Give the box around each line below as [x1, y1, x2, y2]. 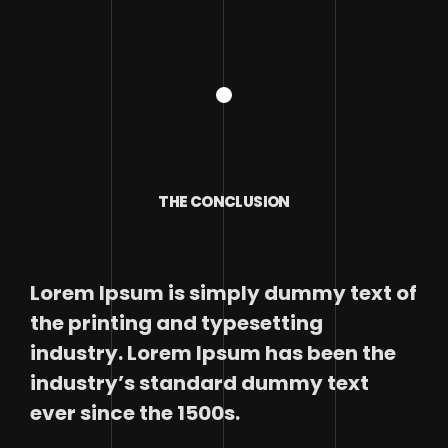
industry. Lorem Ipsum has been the [30, 339, 396, 367]
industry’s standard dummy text [30, 369, 369, 397]
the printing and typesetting [30, 309, 323, 337]
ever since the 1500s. [30, 399, 240, 427]
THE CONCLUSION [158, 191, 290, 212]
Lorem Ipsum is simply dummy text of [30, 279, 417, 307]
